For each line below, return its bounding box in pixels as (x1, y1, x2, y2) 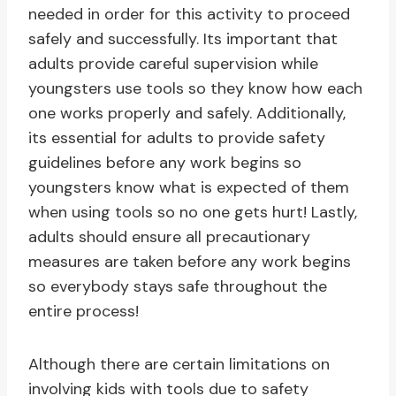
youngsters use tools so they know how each (28, 78, 362, 100)
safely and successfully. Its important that (28, 28, 338, 50)
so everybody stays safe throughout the (28, 276, 327, 298)
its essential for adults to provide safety (28, 127, 325, 149)
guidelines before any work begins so (28, 152, 301, 174)
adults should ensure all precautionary (28, 226, 310, 248)
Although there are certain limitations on (28, 354, 330, 376)
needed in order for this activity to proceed (28, 4, 350, 26)
